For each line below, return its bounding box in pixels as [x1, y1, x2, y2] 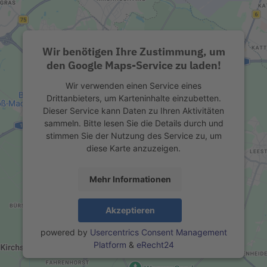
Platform [93, 239, 126, 250]
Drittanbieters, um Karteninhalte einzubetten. [46, 92, 221, 103]
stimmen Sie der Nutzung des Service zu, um [45, 130, 222, 141]
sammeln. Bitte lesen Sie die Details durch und [44, 117, 223, 128]
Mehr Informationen [89, 174, 171, 185]
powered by [40, 226, 90, 237]
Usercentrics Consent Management [89, 226, 227, 237]
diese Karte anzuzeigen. [86, 142, 181, 153]
